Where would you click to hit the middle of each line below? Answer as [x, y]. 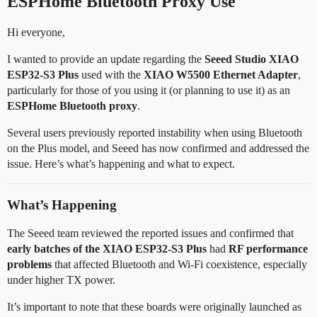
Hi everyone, [36, 32]
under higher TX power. [61, 280]
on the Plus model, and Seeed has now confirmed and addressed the [158, 148]
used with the [111, 75]
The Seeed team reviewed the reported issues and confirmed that [150, 233]
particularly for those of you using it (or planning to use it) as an [149, 90]
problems [29, 264]
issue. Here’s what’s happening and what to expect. [121, 164]
